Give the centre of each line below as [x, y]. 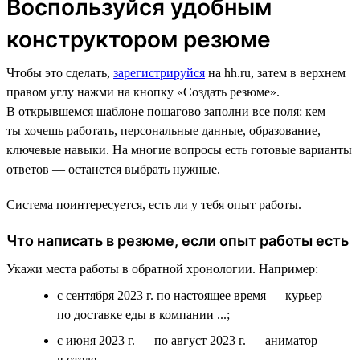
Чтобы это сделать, [60, 72]
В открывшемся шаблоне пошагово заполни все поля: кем [166, 111]
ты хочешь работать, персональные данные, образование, [164, 130]
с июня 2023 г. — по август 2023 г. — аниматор [187, 340]
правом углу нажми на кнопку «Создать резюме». [143, 92]
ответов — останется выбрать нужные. [113, 169]
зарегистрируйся [159, 72]
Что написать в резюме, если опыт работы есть [178, 240]
